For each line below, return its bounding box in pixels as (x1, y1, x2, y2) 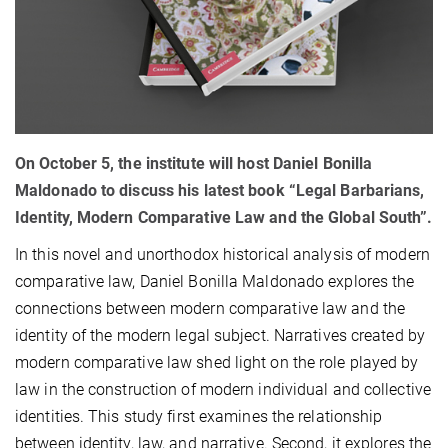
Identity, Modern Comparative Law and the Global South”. (15, 208, 433, 228)
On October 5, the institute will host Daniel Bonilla (15, 154, 373, 174)
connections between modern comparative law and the (15, 299, 406, 319)
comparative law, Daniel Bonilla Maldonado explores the (15, 272, 415, 292)
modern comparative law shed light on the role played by (15, 353, 419, 373)
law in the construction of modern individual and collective (15, 380, 431, 400)
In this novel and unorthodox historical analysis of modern (15, 245, 430, 265)
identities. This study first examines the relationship (15, 407, 383, 427)
